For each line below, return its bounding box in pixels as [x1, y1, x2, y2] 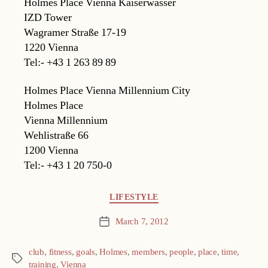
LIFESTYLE [109, 192, 159, 203]
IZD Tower [24, 10, 72, 25]
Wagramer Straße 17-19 [24, 25, 126, 39]
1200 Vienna [24, 144, 78, 158]
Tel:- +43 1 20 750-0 [24, 159, 112, 173]
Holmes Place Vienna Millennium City [24, 84, 190, 98]
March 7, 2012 [115, 215, 169, 227]
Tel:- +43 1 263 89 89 [24, 55, 116, 69]
